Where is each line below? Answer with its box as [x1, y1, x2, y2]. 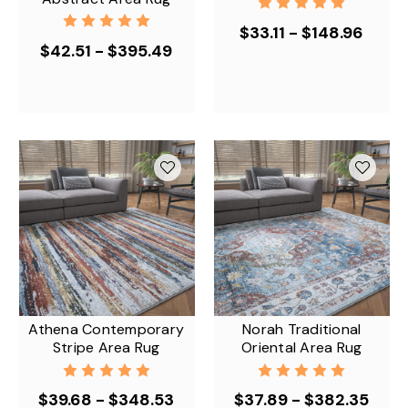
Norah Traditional [242, 320, 362, 339]
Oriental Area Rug [241, 338, 362, 357]
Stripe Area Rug [52, 338, 160, 357]
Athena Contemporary [28, 320, 185, 339]
